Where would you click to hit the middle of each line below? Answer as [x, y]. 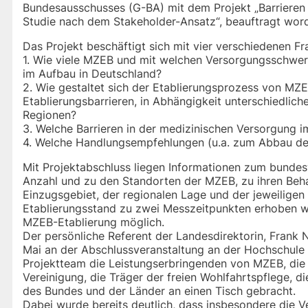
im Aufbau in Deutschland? [92, 74]
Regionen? [49, 115]
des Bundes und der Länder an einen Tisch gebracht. [159, 291]
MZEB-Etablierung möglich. [93, 222]
